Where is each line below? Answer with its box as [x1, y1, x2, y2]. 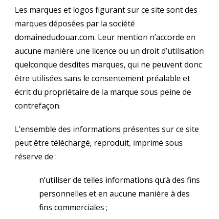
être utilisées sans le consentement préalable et [15, 72, 190, 84]
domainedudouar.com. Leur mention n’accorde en [15, 31, 196, 43]
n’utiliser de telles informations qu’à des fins [39, 174, 200, 185]
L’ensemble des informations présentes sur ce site [15, 123, 199, 134]
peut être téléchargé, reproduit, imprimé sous [15, 137, 183, 148]
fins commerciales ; [39, 201, 108, 213]
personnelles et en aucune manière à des [39, 188, 190, 199]
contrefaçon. [15, 100, 61, 111]
